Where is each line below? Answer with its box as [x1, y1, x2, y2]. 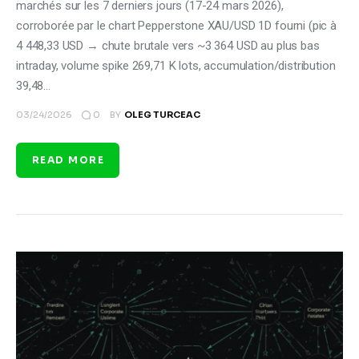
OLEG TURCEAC [123, 109, 200, 121]
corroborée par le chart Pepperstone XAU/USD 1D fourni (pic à [16, 18, 337, 34]
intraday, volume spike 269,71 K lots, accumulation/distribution [16, 58, 336, 74]
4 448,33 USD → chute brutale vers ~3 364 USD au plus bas [16, 38, 320, 54]
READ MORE [32, 153, 104, 166]
